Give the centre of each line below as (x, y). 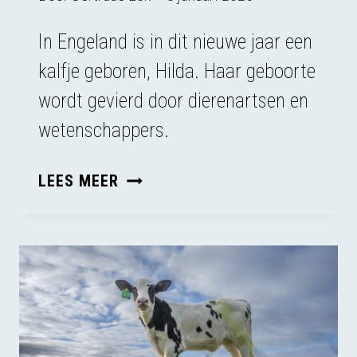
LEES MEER (78, 181)
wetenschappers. (104, 131)
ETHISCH (149, 200)
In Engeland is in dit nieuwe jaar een (175, 42)
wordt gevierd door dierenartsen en (173, 101)
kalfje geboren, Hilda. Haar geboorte (177, 72)
